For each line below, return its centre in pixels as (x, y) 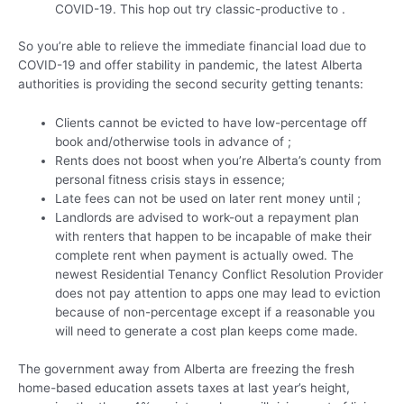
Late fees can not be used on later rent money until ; (208, 199)
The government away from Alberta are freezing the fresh (186, 368)
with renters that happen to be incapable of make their (214, 237)
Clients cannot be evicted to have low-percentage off (211, 123)
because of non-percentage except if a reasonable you (216, 312)
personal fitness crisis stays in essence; (170, 180)
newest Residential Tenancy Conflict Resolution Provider (220, 275)
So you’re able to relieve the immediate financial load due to (192, 46)
